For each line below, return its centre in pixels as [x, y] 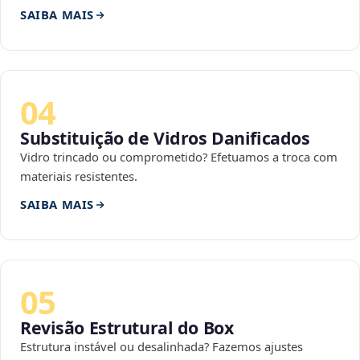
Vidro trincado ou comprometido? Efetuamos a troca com [179, 157]
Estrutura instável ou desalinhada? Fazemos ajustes [162, 347]
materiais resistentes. [79, 176]
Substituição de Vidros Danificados [165, 138]
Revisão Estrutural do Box [127, 328]
